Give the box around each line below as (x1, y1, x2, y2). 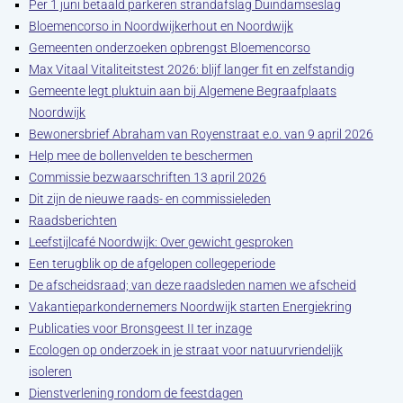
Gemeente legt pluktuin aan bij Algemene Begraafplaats (29, 84, 336, 98)
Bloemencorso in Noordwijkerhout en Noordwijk (29, 19, 293, 33)
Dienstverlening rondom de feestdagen (29, 386, 243, 400)
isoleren (29, 364, 72, 379)
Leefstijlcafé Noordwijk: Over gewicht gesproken (29, 235, 293, 249)
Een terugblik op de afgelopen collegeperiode (29, 256, 275, 271)
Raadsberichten (29, 213, 117, 228)
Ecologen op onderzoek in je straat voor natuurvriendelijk (29, 343, 343, 357)
